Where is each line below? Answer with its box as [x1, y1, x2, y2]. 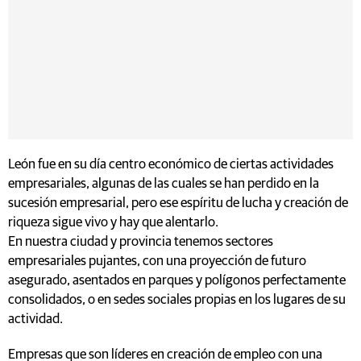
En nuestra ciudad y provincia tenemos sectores [8, 234, 273, 249]
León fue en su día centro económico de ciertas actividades [8, 157, 334, 172]
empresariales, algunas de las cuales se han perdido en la [8, 176, 319, 191]
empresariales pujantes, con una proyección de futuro [8, 254, 306, 268]
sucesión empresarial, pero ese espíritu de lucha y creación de [8, 196, 348, 210]
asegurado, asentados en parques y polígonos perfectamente [8, 273, 346, 288]
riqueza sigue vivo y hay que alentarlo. [8, 215, 218, 230]
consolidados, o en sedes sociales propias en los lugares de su [8, 293, 346, 307]
